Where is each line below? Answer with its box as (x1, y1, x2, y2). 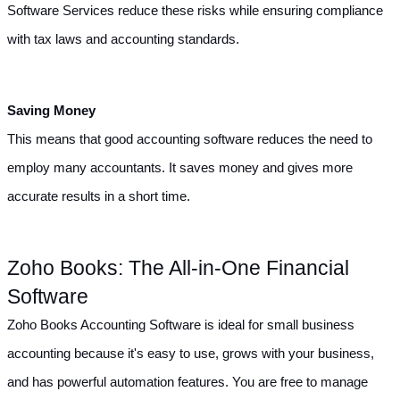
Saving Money (7, 103, 96, 118)
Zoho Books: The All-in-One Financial (7, 255, 349, 279)
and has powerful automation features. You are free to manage (7, 374, 368, 389)
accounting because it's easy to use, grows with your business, (7, 346, 374, 361)
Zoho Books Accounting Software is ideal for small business (7, 317, 354, 332)
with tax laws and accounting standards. (7, 31, 239, 46)
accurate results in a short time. (7, 188, 190, 204)
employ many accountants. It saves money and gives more (7, 160, 353, 175)
